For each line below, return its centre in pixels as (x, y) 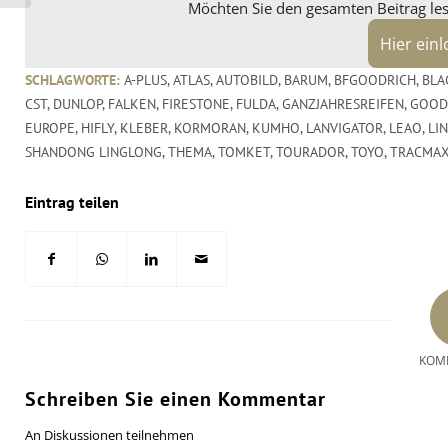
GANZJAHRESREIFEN (343, 103)
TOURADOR (310, 151)
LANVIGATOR (344, 127)
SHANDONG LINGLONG (93, 151)
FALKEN (132, 103)
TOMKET (244, 151)
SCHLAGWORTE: (72, 79)
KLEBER (144, 127)
